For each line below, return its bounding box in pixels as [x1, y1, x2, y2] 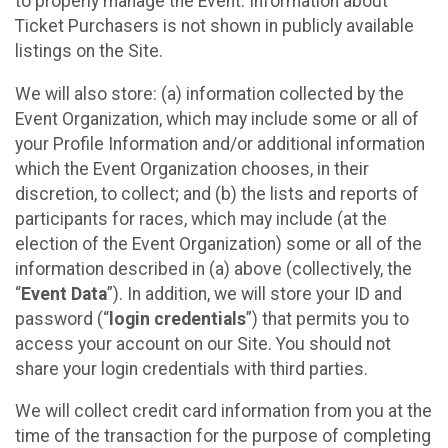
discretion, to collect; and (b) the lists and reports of [15, 183, 419, 204]
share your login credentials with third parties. [15, 358, 368, 379]
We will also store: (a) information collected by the [15, 83, 404, 104]
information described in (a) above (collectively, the [15, 258, 412, 279]
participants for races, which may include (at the [15, 208, 387, 229]
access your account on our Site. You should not [15, 333, 391, 354]
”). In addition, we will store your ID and [107, 283, 402, 304]
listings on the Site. [15, 41, 163, 62]
